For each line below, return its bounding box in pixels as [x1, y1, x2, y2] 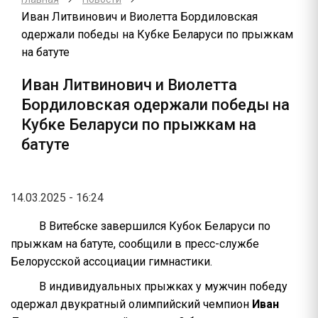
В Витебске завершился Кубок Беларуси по [39, 219, 270, 233]
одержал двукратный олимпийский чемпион [11, 297, 252, 311]
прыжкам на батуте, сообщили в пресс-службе [11, 237, 259, 251]
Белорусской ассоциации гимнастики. [11, 255, 212, 268]
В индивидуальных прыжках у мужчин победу [39, 280, 287, 293]
